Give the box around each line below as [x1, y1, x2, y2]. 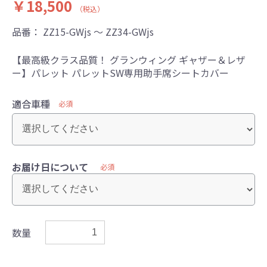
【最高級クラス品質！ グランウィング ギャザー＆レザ [12, 52, 246, 67]
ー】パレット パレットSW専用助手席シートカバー [12, 65, 229, 80]
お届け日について [12, 159, 88, 174]
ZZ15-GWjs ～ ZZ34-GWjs [43, 24, 154, 39]
